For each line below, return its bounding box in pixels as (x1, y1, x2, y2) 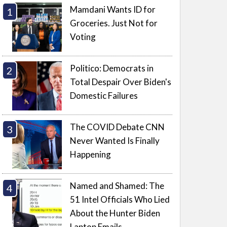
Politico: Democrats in (70, 62, 154, 73)
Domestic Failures (70, 90, 138, 101)
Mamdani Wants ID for (70, 4, 156, 15)
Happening (70, 148, 111, 160)
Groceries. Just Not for (70, 17, 158, 28)
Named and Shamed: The (70, 180, 165, 191)
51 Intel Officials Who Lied (70, 194, 170, 205)
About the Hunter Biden (70, 207, 161, 218)
